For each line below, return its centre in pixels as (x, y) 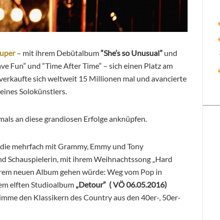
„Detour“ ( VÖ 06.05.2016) (121, 184)
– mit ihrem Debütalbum (58, 53)
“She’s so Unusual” (131, 53)
